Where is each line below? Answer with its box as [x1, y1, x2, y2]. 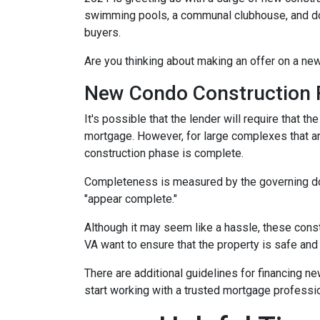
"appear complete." [84, 192, 177, 206]
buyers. [84, 26, 121, 39]
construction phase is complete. [84, 146, 246, 160]
